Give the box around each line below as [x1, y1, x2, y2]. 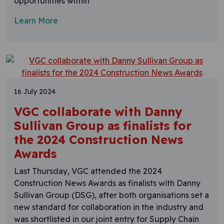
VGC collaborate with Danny [14, 104, 182, 119]
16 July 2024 [14, 86, 55, 96]
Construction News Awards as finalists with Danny [14, 177, 200, 188]
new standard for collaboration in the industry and [14, 201, 203, 212]
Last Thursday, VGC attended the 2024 [14, 165, 162, 176]
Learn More [14, 15, 58, 25]
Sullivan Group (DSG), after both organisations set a [14, 189, 209, 200]
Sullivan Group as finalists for [14, 118, 191, 133]
